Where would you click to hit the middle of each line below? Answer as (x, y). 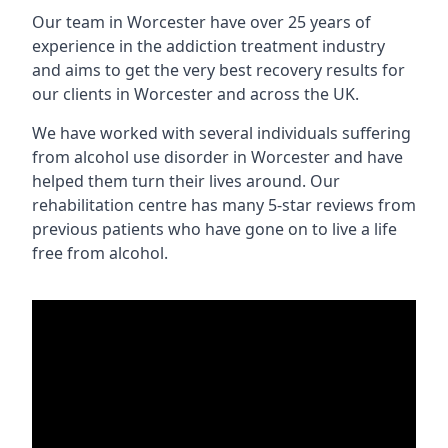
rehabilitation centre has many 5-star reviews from (224, 205)
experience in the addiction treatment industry (208, 46)
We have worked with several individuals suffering (221, 133)
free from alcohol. (100, 253)
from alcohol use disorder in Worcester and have (217, 157)
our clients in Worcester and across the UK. (195, 94)
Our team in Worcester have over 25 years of (201, 22)
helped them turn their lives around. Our (186, 181)
